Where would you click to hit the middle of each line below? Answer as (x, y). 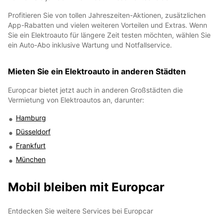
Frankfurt (31, 145)
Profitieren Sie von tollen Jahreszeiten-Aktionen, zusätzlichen (107, 15)
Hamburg (31, 117)
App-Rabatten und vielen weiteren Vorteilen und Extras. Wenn (108, 25)
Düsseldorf (33, 131)
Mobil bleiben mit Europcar (86, 187)
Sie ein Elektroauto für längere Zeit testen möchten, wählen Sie (109, 35)
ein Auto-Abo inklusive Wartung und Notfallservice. (91, 45)
